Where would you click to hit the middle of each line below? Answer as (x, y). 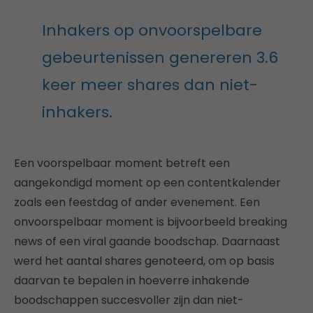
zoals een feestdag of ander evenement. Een (137, 203)
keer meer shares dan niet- (150, 85)
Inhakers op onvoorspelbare (152, 31)
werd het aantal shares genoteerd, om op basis (144, 261)
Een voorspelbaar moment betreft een (122, 163)
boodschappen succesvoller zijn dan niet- (129, 300)
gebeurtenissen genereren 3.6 (160, 58)
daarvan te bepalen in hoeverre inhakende (132, 281)
